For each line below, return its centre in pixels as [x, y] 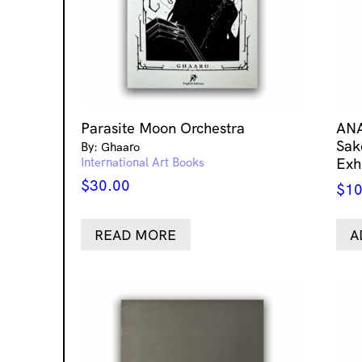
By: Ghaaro [110, 147]
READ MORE [136, 235]
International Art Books [143, 162]
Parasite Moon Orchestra [163, 128]
